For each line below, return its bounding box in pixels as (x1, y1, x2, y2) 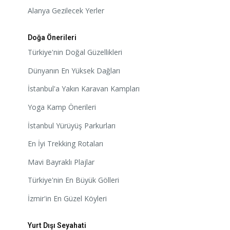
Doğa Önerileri (28, 33, 76, 42)
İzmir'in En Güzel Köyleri (28, 193, 107, 203)
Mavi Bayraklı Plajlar (28, 157, 94, 167)
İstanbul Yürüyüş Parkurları (28, 120, 116, 130)
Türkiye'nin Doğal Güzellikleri (28, 47, 122, 57)
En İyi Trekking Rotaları (28, 139, 103, 149)
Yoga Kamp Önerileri (28, 102, 96, 112)
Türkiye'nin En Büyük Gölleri (28, 175, 119, 185)
